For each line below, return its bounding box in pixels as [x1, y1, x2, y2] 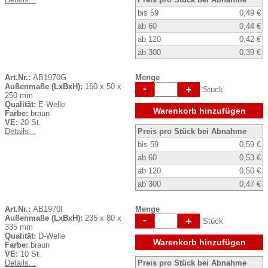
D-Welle [38, 231, 65, 240]
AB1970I [33, 204, 63, 214]
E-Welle [38, 99, 65, 109]
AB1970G [33, 72, 66, 82]
